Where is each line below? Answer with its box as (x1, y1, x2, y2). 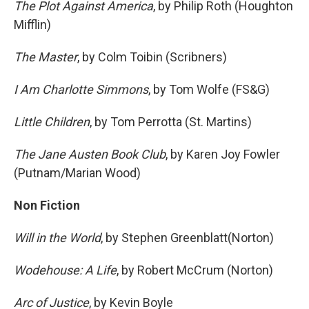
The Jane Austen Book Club (14, 147, 166, 161)
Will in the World (14, 230, 101, 245)
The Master (14, 50, 77, 64)
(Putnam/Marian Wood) (14, 166, 141, 180)
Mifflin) (14, 17, 51, 32)
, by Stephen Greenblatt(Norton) (101, 230, 274, 245)
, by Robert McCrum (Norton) (117, 263, 273, 277)
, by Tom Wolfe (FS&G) (148, 82, 270, 97)
